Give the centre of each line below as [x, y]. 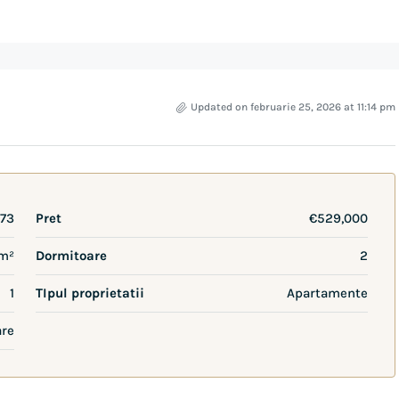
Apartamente [327, 293]
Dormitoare [71, 256]
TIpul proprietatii [90, 293]
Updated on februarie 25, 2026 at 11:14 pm [293, 107]
